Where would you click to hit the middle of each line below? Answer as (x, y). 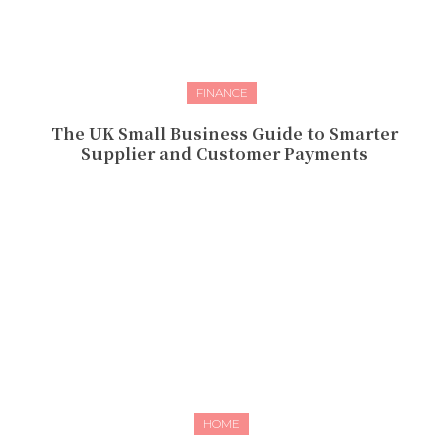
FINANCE (221, 93)
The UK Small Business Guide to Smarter (224, 134)
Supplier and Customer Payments (224, 154)
